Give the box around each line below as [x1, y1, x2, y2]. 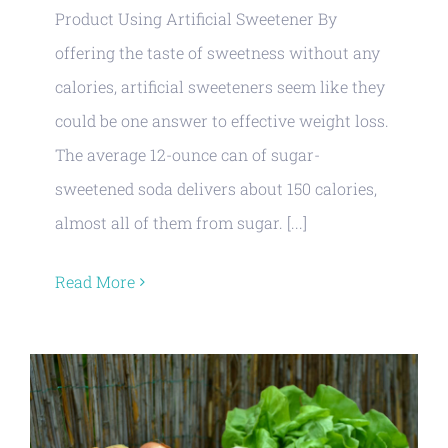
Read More [55, 271, 135, 292]
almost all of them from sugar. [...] [55, 212, 307, 233]
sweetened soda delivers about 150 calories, [55, 178, 377, 199]
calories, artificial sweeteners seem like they [55, 76, 385, 97]
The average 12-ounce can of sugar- [55, 144, 320, 165]
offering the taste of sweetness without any [55, 42, 380, 63]
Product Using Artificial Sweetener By [55, 8, 337, 29]
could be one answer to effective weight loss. [55, 110, 389, 131]
